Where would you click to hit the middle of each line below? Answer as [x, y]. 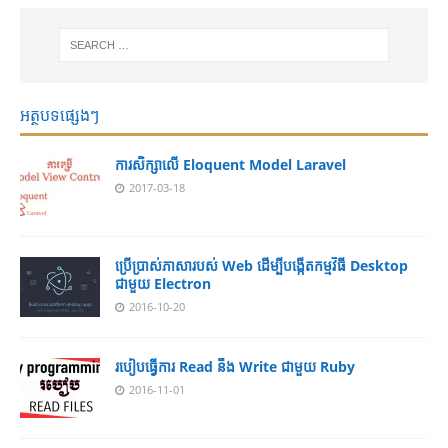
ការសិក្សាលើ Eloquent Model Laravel [230, 164]
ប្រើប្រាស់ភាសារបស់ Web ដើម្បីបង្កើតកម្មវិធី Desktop [261, 265]
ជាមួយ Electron [163, 283]
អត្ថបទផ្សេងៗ [59, 114]
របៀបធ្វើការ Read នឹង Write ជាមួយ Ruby [235, 366]
